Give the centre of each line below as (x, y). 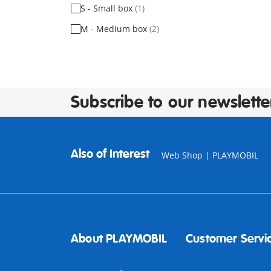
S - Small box (108, 8)
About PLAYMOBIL (119, 239)
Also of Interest (110, 154)
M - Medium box (115, 29)
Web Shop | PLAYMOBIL (210, 155)
